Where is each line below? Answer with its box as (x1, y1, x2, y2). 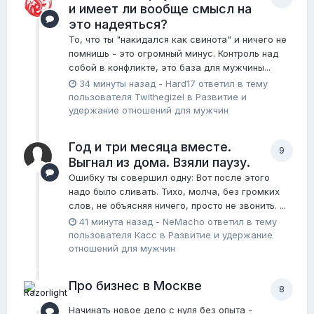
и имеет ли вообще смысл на (69, 1, 252, 17)
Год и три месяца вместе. (69, 139, 231, 155)
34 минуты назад (79, 78, 156, 90)
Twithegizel (135, 91, 184, 103)
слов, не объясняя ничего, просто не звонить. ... (69, 200, 286, 212)
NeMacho (163, 216, 205, 228)
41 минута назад (79, 216, 153, 228)
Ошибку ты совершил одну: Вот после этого (69, 172, 270, 184)
